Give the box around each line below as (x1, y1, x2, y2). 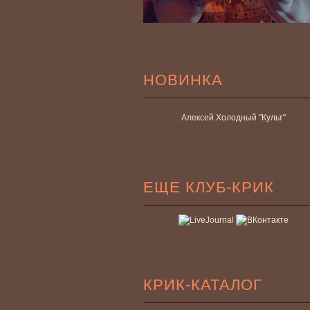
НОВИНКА (143, 71, 223, 89)
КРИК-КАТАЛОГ (143, 275, 262, 293)
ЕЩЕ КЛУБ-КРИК (143, 178, 274, 196)
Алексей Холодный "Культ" (181, 112, 286, 122)
